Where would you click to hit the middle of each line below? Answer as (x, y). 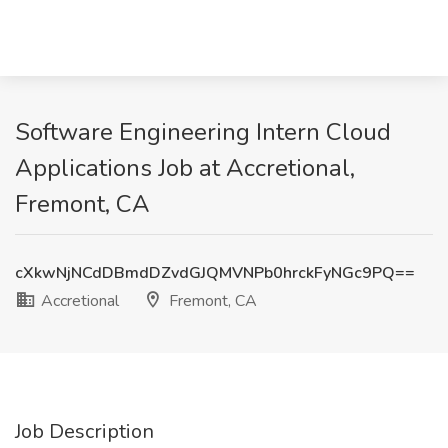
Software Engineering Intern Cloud (203, 132)
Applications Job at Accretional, (185, 168)
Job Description (84, 431)
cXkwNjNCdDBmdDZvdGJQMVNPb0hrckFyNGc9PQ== (215, 273)
